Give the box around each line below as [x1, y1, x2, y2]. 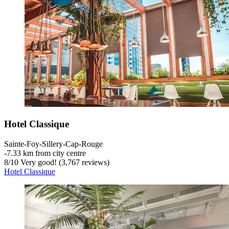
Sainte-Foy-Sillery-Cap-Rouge [4, 139, 103, 148]
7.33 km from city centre [7, 148, 86, 157]
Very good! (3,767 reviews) [18, 157, 109, 167]
